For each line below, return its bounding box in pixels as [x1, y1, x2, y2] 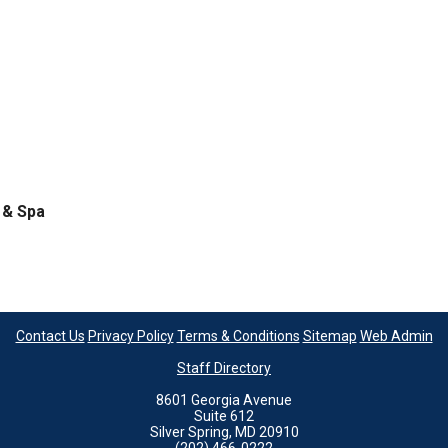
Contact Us [15, 328, 85, 345]
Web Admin [359, 328, 433, 345]
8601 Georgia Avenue [156, 392, 292, 409]
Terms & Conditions [176, 328, 300, 345]
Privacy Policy [87, 328, 174, 345]
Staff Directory [177, 360, 271, 377]
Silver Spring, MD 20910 [149, 424, 299, 441]
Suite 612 [194, 408, 254, 425]
